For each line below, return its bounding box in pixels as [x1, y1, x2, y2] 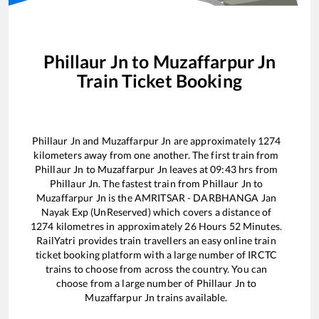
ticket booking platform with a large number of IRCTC [36, 249, 277, 261]
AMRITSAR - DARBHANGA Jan [134, 192, 277, 204]
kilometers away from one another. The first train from [33, 149, 279, 162]
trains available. [155, 291, 228, 304]
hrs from [236, 163, 278, 176]
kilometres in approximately [53, 220, 185, 233]
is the [105, 192, 135, 204]
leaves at [167, 163, 211, 176]
